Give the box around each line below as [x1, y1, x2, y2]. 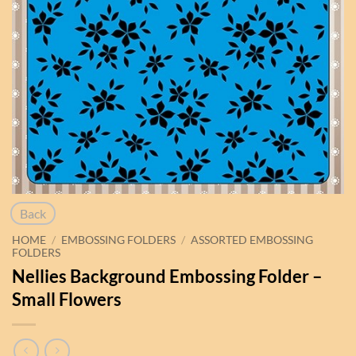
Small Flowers [12, 288, 122, 311]
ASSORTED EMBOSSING [191, 234, 314, 247]
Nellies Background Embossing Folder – [12, 265, 323, 288]
